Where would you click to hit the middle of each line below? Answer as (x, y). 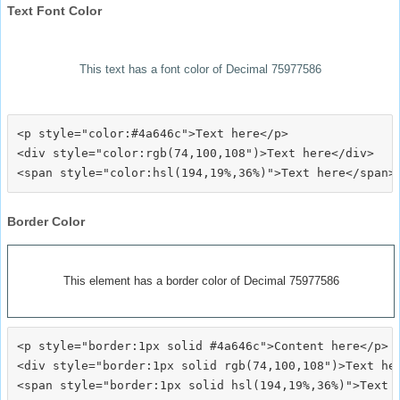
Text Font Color (54, 10)
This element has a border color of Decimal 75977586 (201, 280)
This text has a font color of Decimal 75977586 (200, 69)
